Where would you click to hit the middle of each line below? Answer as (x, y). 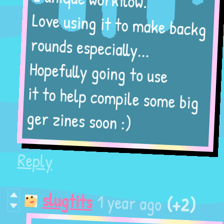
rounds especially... (92, 49)
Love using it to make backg (120, 25)
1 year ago (127, 203)
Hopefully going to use (102, 74)
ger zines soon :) (85, 123)
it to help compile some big (118, 98)
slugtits (65, 203)
